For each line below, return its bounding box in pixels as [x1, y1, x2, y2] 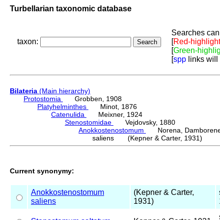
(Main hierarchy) [37, 87, 90, 95]
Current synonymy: [10, 166, 74, 175]
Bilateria [10, 87, 37, 95]
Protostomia [24, 95, 63, 103]
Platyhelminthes [37, 103, 88, 111]
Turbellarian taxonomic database [10, 4, 132, 13]
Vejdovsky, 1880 [113, 118, 175, 127]
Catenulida [51, 110, 86, 119]
